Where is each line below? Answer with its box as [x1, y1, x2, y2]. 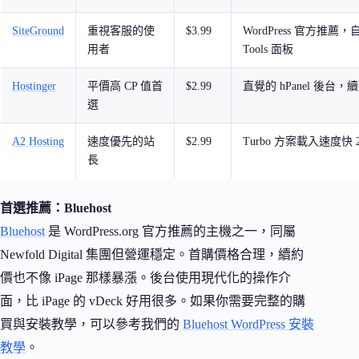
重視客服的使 [87, 25, 155, 38]
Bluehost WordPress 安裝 [183, 317, 314, 331]
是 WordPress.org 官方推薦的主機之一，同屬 [45, 224, 296, 238]
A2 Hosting [12, 135, 64, 148]
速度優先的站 [87, 135, 155, 148]
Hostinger [12, 80, 56, 93]
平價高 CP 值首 [87, 80, 163, 93]
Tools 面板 [243, 43, 293, 56]
